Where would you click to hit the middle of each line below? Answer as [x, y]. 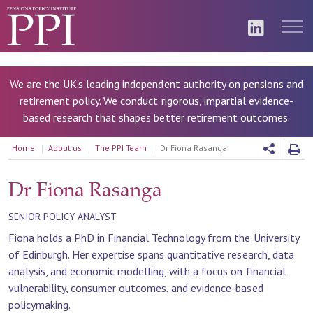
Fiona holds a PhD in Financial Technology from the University [154, 238]
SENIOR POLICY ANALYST [63, 217]
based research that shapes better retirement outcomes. [156, 117]
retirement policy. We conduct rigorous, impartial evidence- [156, 101]
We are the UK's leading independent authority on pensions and [156, 84]
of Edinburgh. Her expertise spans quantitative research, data [151, 254]
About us [65, 148]
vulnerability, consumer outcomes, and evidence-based [136, 288]
